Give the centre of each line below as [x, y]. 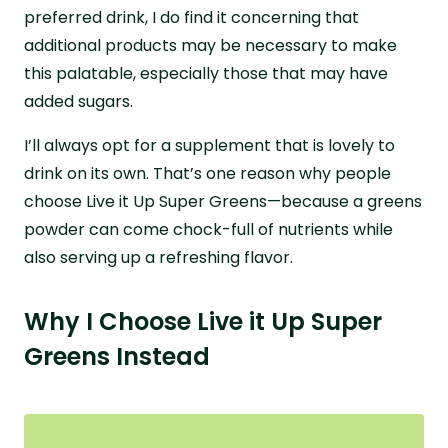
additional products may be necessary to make [210, 45]
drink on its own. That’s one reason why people [207, 173]
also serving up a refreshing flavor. [158, 257]
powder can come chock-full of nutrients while [208, 229]
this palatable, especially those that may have [206, 73]
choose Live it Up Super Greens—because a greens [223, 201]
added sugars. [78, 101]
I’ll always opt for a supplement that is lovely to [209, 145]
